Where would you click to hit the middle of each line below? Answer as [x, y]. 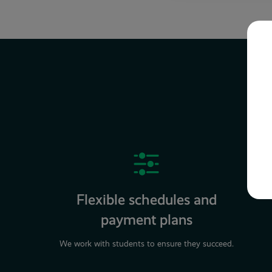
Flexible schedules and [146, 200]
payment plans [146, 220]
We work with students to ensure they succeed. [146, 244]
